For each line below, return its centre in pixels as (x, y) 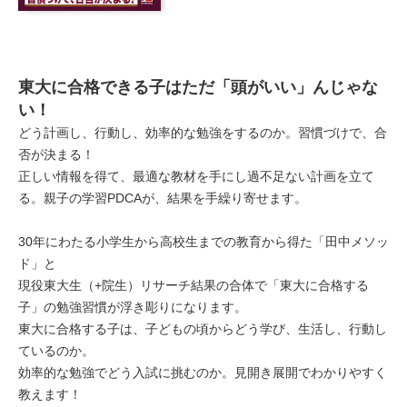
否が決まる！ (56, 154)
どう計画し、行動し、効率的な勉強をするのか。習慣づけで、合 (203, 132)
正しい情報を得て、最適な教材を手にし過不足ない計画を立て (196, 176)
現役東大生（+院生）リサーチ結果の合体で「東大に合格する (194, 285)
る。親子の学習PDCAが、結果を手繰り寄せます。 (163, 198)
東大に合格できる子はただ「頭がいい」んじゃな (198, 87)
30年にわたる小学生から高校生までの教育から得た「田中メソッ (203, 241)
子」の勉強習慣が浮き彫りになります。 (133, 307)
